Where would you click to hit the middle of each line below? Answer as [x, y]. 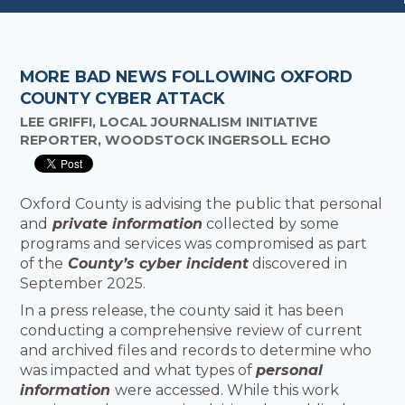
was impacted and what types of [138, 371]
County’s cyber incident [156, 264]
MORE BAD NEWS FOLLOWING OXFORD [187, 76]
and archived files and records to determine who [196, 351]
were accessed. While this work [227, 391]
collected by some [271, 224]
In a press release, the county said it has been [182, 311]
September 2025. [85, 284]
